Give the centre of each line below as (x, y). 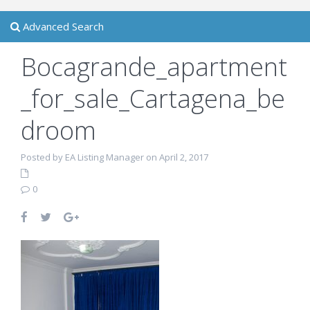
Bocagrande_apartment (154, 67)
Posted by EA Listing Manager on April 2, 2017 (115, 157)
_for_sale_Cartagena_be (153, 99)
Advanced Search (62, 26)
